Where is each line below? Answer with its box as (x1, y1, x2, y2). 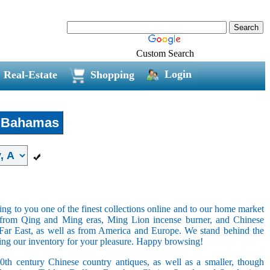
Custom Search (136, 48, 194, 58)
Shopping (90, 68, 134, 81)
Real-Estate (3, 68, 57, 81)
